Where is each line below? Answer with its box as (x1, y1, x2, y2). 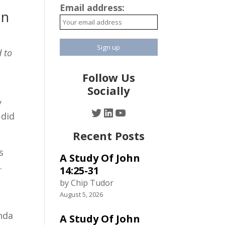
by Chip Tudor (60, 177, 114, 188)
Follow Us (82, 70, 135, 85)
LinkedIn (102, 103, 150, 121)
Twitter (90, 103, 132, 121)
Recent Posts (72, 128, 145, 143)
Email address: (60, 2, 125, 14)
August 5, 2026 (60, 190, 103, 199)
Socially (87, 83, 130, 98)
